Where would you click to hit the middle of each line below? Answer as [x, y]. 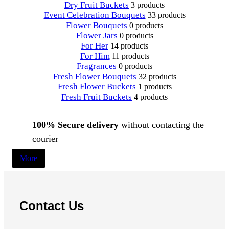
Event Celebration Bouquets [95, 15]
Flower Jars [97, 36]
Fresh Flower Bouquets [95, 77]
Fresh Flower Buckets [97, 87]
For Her [95, 46]
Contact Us [52, 206]
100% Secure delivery [75, 125]
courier [45, 139]
